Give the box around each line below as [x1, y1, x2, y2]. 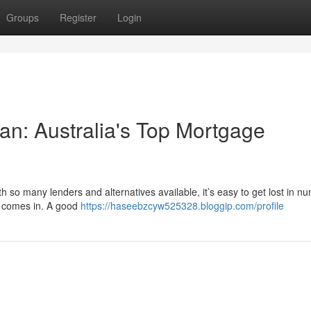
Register [60, 10, 96, 24]
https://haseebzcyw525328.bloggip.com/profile [81, 199, 284, 212]
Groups [6, 10, 39, 24]
